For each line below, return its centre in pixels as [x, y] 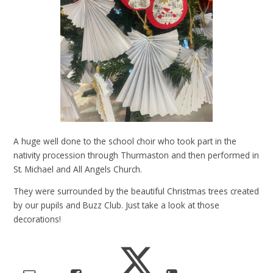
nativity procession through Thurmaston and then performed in [136, 155]
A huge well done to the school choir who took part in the [125, 141]
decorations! [39, 219]
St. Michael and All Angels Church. [78, 169]
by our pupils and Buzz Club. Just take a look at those [117, 205]
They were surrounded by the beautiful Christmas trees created [136, 191]
